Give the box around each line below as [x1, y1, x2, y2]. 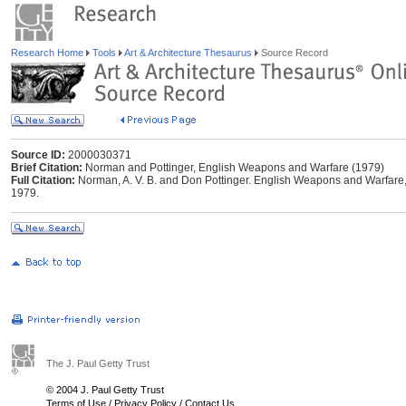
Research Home [11, 47, 86, 58]
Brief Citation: [11, 161, 82, 174]
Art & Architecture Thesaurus [122, 47, 255, 58]
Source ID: [11, 149, 65, 161]
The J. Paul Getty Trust [46, 358, 150, 369]
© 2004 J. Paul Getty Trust [46, 384, 164, 395]
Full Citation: [11, 174, 75, 187]
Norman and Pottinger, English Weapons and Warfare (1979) [82, 161, 384, 174]
